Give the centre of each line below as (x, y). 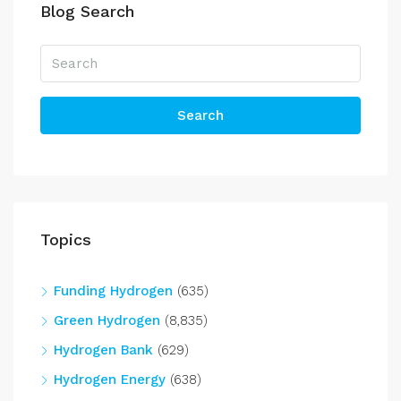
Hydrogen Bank (103, 350)
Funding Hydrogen (113, 290)
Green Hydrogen (107, 320)
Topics (66, 239)
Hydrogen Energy (110, 379)
